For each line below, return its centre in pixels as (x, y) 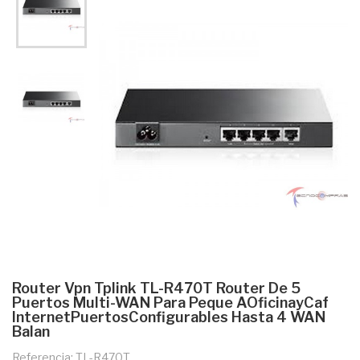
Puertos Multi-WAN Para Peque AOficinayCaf (170, 302)
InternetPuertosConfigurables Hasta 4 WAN (169, 317)
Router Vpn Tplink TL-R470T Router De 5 (156, 288)
